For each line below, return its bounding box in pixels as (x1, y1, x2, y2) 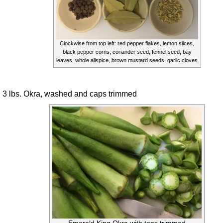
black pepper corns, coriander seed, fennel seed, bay (62, 48, 192, 55)
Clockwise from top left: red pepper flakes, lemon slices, (60, 40, 194, 46)
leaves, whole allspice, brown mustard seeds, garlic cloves (56, 57, 198, 63)
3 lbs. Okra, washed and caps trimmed (2, 89, 137, 98)
